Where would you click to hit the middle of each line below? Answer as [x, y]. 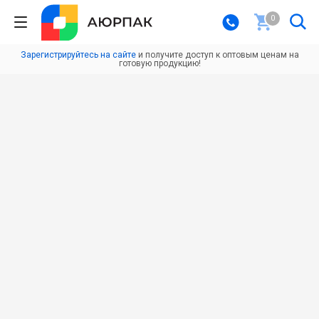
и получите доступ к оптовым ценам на [217, 55]
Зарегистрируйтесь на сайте [78, 55]
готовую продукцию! [159, 63]
